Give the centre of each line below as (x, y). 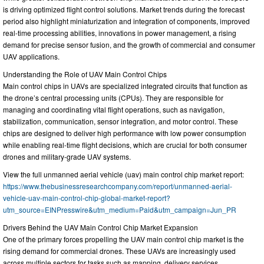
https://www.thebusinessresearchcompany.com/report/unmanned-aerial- (118, 186)
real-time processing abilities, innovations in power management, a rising (120, 32)
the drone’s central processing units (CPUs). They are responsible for (113, 97)
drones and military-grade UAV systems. (67, 156)
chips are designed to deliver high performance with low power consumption (125, 133)
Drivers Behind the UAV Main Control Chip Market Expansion (100, 227)
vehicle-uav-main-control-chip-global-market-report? (87, 197)
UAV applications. (31, 56)
